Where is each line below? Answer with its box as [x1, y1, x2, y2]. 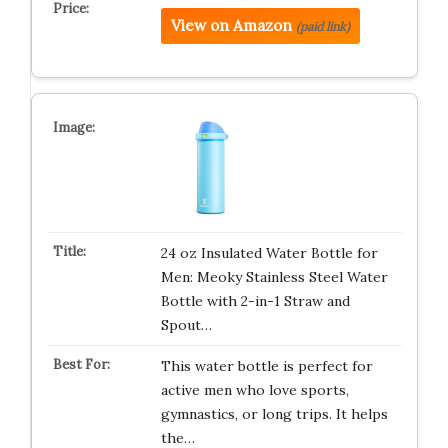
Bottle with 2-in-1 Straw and [160, 292, 350, 311]
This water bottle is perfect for [160, 357, 373, 376]
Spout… [160, 316, 212, 335]
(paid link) [295, 19, 350, 35]
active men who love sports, [160, 381, 349, 400]
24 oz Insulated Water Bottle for [160, 244, 378, 263]
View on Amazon [170, 16, 292, 36]
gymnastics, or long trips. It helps [160, 405, 388, 424]
